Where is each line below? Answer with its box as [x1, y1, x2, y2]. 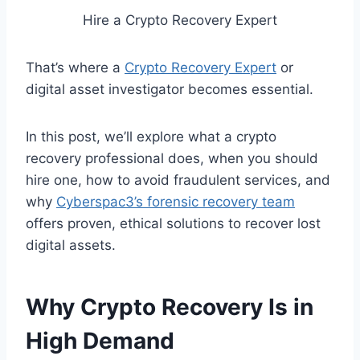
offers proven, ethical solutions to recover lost [26, 215, 321, 231]
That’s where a [26, 59, 125, 76]
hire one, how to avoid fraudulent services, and [26, 171, 330, 188]
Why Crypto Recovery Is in [26, 292, 313, 321]
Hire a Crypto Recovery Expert [83, 11, 277, 28]
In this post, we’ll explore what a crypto [26, 128, 276, 145]
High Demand [26, 326, 174, 354]
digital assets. [26, 236, 116, 253]
